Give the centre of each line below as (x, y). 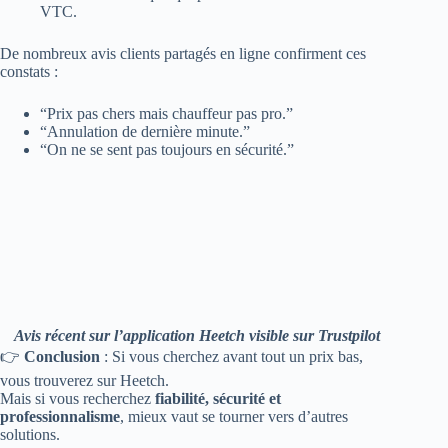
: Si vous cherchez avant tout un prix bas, (231, 356)
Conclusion (62, 356)
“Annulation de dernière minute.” (145, 131)
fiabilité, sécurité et (218, 398)
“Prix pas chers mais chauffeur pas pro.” (166, 113)
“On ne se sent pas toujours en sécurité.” (167, 149)
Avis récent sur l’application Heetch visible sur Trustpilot (197, 335)
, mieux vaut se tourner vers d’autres (234, 416)
